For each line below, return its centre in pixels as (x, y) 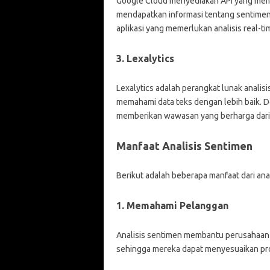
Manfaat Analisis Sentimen (184, 146)
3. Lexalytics (145, 58)
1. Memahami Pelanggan (172, 206)
